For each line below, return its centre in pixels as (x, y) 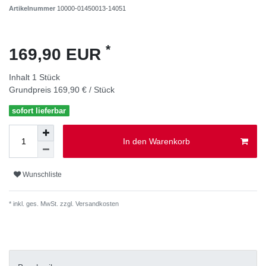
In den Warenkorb (156, 141)
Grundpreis (31, 89)
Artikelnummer (33, 8)
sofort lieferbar (39, 110)
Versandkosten (96, 204)
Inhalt (20, 77)
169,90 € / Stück (84, 89)
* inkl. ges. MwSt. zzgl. (41, 204)
